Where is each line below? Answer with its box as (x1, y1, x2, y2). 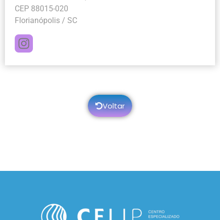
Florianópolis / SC (15, 16, 77, 25)
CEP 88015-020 (15, 4, 68, 13)
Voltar (103, 101, 125, 111)
